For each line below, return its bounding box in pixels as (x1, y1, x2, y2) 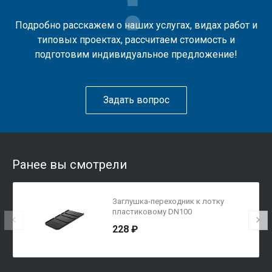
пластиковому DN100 (112, 207, 192, 217)
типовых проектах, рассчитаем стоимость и (37, 34, 235, 46)
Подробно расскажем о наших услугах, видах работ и (15, 19, 257, 32)
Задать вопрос (103, 94, 169, 106)
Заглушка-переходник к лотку (112, 197, 225, 206)
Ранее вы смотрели (12, 157, 127, 172)
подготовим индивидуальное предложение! (35, 49, 237, 61)
